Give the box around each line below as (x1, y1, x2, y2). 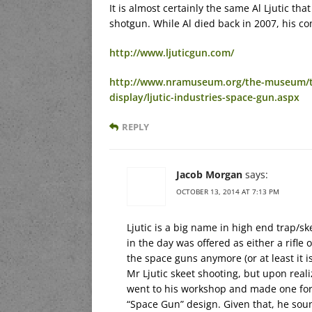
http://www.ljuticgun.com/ (109, 46, 234, 60)
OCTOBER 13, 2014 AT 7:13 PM (176, 187, 279, 197)
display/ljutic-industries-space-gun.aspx (109, 91, 299, 104)
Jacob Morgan (176, 168, 242, 182)
